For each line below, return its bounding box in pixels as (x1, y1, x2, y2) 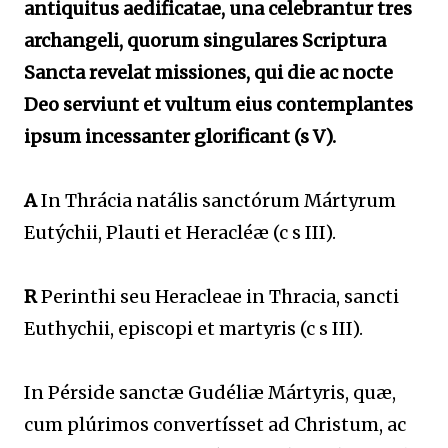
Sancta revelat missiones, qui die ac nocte (24, 61, 393, 84)
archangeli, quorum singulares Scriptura (24, 29, 386, 52)
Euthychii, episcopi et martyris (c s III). (24, 317, 363, 340)
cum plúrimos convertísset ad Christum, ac (24, 413, 406, 436)
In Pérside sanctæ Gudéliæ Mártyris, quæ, (24, 381, 396, 404)
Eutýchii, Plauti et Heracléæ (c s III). (24, 221, 336, 244)
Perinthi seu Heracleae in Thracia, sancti (37, 285, 399, 308)
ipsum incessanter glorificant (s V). (24, 125, 336, 148)
